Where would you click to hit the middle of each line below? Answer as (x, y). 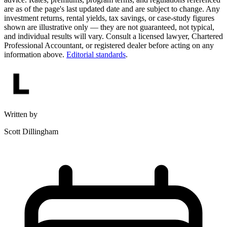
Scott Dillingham (31, 132)
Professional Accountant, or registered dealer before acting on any (109, 46)
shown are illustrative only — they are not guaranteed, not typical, (109, 27)
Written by (21, 115)
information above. (35, 55)
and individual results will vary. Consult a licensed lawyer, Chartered (113, 36)
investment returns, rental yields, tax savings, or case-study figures (109, 18)
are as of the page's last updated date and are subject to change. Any (112, 9)
